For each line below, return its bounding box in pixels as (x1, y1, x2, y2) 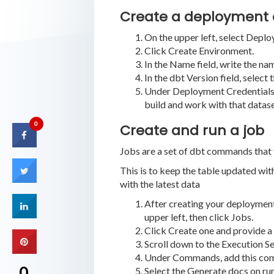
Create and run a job (119, 120, 264, 140)
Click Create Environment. (144, 44, 254, 56)
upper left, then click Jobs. (144, 210, 253, 223)
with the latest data (119, 177, 200, 190)
